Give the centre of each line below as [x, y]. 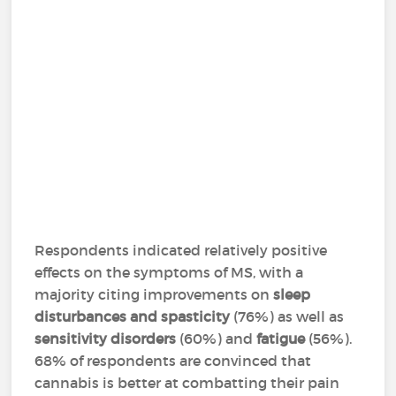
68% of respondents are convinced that [173, 361]
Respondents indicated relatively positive [181, 250]
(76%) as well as [289, 316]
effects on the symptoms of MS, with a [169, 272]
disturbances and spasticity [134, 316]
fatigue [281, 339]
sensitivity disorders [107, 339]
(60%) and [218, 339]
